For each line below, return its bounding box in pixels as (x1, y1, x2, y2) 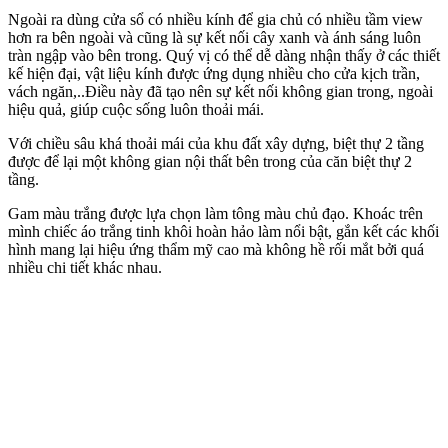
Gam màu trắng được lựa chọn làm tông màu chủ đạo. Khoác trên (8, 204, 423, 222)
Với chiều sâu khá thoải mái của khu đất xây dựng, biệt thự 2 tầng (8, 134, 424, 152)
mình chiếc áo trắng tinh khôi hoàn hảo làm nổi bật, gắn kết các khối (8, 222, 439, 240)
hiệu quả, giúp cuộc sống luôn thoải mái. (8, 100, 264, 118)
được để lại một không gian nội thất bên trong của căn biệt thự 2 (8, 152, 412, 170)
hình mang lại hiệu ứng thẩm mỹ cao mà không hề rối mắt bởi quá (8, 240, 424, 258)
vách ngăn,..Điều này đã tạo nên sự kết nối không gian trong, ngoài (8, 82, 433, 100)
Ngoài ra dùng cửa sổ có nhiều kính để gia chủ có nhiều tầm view (8, 10, 423, 28)
